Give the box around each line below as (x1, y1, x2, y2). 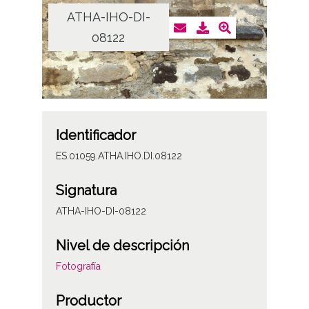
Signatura (55, 181, 117, 199)
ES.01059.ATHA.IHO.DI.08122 (55, 150, 182, 161)
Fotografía (55, 260, 101, 272)
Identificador (55, 126, 136, 143)
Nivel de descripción (55, 237, 189, 254)
